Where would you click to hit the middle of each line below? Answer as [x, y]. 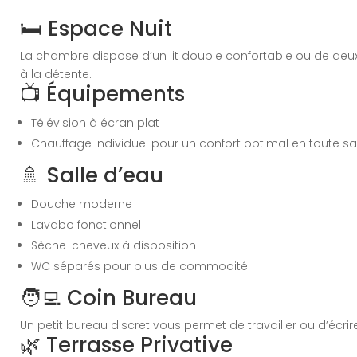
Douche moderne [82, 204]
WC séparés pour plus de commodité [139, 266]
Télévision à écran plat [95, 122]
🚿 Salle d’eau [92, 175]
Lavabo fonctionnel [86, 224]
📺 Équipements [102, 94]
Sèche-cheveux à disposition [114, 245]
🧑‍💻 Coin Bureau [108, 298]
